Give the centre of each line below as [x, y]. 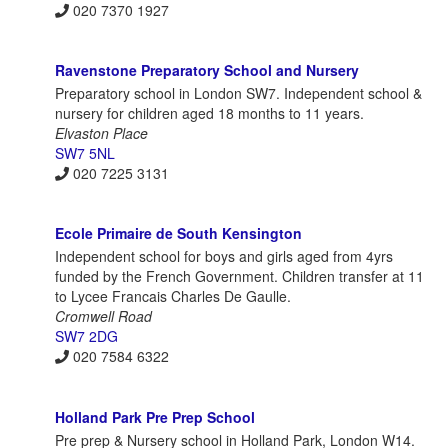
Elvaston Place [101, 133]
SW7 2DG [86, 336]
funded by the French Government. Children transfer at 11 [239, 276]
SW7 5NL [85, 153]
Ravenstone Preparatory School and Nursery [207, 70]
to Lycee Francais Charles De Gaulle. [173, 296]
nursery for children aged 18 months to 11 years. [209, 113]
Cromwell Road [103, 316]
